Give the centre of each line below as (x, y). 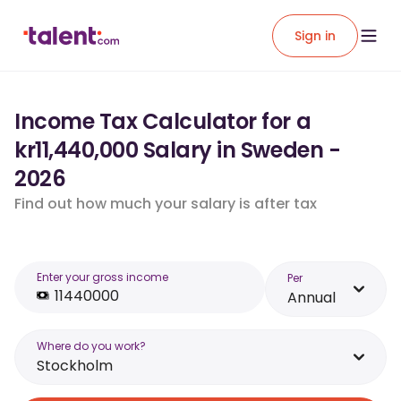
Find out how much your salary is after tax (166, 204)
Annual (311, 298)
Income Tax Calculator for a (163, 121)
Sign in (315, 35)
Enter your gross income (102, 277)
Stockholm (75, 366)
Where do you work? (91, 346)
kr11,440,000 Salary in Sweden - (178, 150)
